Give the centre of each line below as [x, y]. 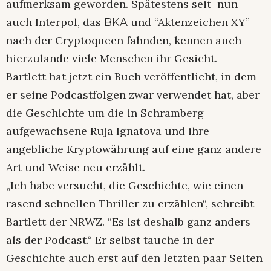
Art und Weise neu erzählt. [76, 168]
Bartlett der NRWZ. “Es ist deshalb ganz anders [128, 222]
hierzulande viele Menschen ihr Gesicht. [112, 59]
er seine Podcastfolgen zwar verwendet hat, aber [133, 95]
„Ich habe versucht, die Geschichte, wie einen [125, 186]
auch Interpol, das [55, 22]
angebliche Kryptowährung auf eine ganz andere [134, 149]
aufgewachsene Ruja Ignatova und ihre [108, 131]
